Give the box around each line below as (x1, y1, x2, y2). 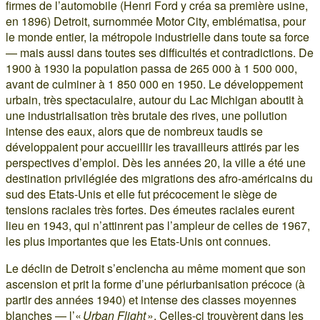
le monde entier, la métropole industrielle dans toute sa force (6, 28, 309, 45)
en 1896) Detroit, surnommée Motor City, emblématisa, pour (6, 12, 306, 29)
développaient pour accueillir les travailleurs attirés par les (6, 138, 299, 155)
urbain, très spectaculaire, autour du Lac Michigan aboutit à (6, 91, 304, 108)
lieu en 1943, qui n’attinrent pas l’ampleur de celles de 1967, (6, 216, 310, 234)
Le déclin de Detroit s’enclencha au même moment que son (6, 259, 306, 276)
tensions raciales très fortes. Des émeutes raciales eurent (6, 201, 294, 218)
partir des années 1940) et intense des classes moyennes (6, 291, 296, 308)
